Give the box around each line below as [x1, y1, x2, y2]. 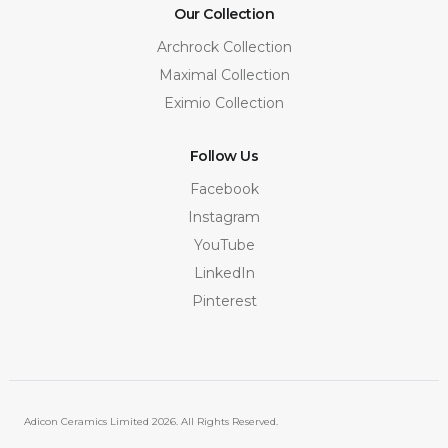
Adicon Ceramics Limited [23, 414, 152, 428]
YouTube [193, 235, 255, 254]
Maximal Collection [158, 65, 290, 84]
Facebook [189, 179, 259, 198]
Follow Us [189, 146, 259, 165]
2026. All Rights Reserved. [151, 414, 278, 428]
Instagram [188, 207, 260, 226]
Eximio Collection [164, 93, 284, 112]
